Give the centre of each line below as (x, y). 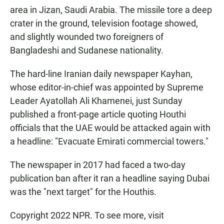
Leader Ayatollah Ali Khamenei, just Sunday (96, 101)
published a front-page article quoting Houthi (98, 114)
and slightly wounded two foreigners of (87, 37)
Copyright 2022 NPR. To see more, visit (87, 215)
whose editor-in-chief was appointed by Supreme (107, 87)
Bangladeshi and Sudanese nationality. (87, 50)
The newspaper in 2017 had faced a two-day (98, 165)
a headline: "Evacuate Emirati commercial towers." (109, 141)
